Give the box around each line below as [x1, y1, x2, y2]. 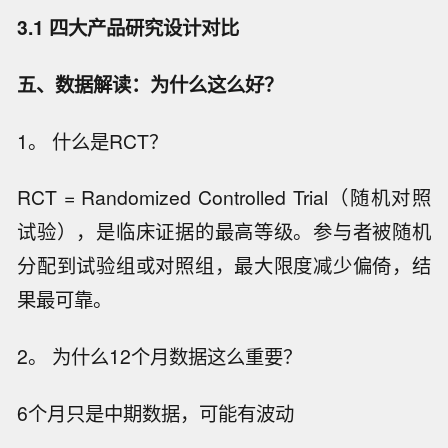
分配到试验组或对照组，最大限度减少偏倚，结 [17, 251, 431, 280]
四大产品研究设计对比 [49, 12, 240, 41]
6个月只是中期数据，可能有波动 [17, 398, 295, 427]
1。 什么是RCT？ [17, 126, 169, 155]
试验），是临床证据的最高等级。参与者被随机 [17, 217, 431, 246]
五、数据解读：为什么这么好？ [17, 69, 284, 98]
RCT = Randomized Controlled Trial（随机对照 [17, 183, 431, 212]
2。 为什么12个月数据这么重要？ [17, 342, 303, 371]
